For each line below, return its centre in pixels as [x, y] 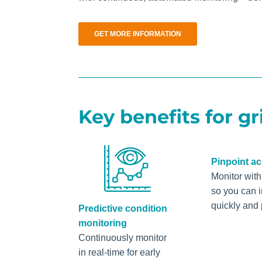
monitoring [103, 223]
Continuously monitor [123, 237]
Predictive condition [123, 208]
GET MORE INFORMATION [138, 34]
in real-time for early [120, 252]
